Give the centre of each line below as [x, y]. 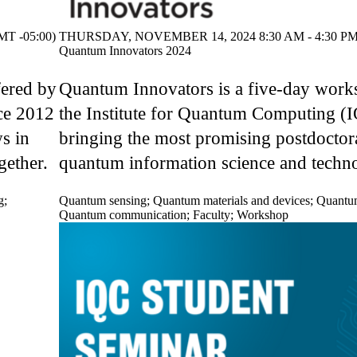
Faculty [212, 214]
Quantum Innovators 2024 [125, 51]
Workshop [263, 214]
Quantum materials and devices [231, 200]
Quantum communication [123, 214]
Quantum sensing [103, 200]
